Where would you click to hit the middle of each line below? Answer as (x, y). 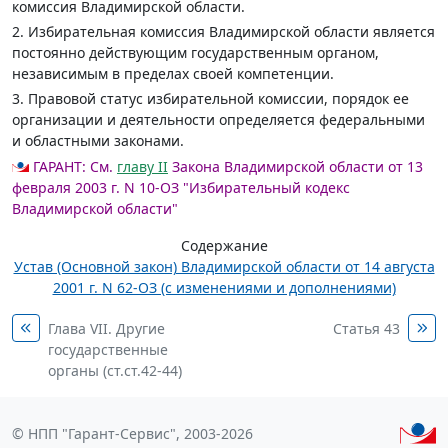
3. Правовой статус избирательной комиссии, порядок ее (210, 98)
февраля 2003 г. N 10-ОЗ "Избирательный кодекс (181, 187)
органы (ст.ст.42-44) (115, 370)
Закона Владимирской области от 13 (295, 166)
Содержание (224, 245)
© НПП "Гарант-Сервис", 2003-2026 (132, 433)
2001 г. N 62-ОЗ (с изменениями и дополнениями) (224, 287)
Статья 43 (366, 328)
